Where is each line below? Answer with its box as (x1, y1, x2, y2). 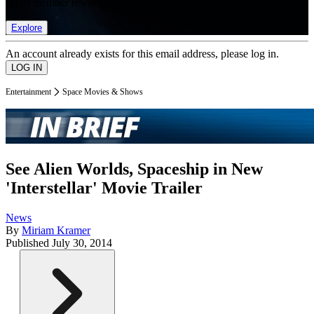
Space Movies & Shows (62, 86, 143, 97)
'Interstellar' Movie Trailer (6, 179, 203, 198)
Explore (11, 22, 42, 33)
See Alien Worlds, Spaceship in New (6, 160, 263, 179)
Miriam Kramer (22, 224, 90, 237)
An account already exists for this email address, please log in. (6, 47, 279, 60)
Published (6, 237, 52, 250)
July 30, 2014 (52, 237, 112, 250)
